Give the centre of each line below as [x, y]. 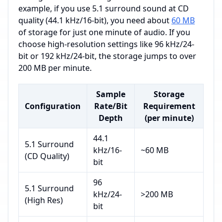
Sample [111, 94]
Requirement [169, 106]
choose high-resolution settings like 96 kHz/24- [106, 44]
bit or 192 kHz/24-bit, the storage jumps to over [107, 56]
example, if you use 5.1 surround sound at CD [104, 8]
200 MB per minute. [55, 68]
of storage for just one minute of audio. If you [104, 32]
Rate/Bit [111, 106]
